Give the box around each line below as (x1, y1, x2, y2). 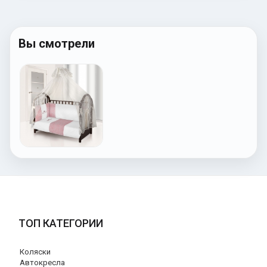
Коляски (20, 247, 51, 256)
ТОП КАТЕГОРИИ (18, 217, 103, 229)
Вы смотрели (18, 36, 95, 51)
